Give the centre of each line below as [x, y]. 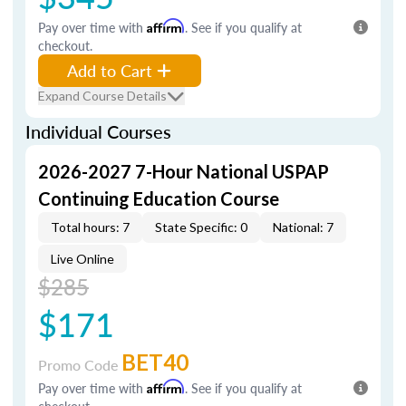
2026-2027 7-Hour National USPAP [184, 171]
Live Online [82, 259]
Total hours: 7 [90, 227]
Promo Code [80, 365]
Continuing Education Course [159, 198]
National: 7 [303, 227]
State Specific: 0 [201, 227]
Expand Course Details [102, 96]
